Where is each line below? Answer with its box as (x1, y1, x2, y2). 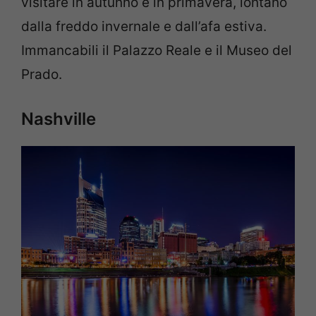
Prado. (21, 66, 62, 83)
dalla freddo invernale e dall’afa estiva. (21, 18, 267, 35)
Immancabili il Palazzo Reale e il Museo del (21, 42, 292, 59)
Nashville (21, 109, 96, 130)
